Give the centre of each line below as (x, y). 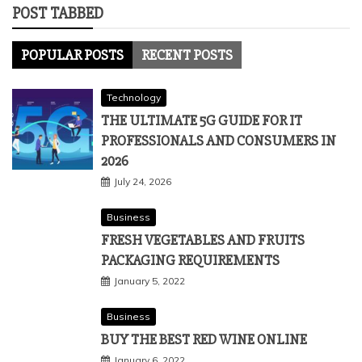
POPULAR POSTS (72, 55)
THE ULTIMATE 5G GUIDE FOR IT (202, 120)
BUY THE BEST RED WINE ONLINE (204, 339)
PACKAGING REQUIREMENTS (190, 260)
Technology (134, 97)
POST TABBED (58, 13)
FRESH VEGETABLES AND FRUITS (203, 240)
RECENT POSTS (187, 55)
